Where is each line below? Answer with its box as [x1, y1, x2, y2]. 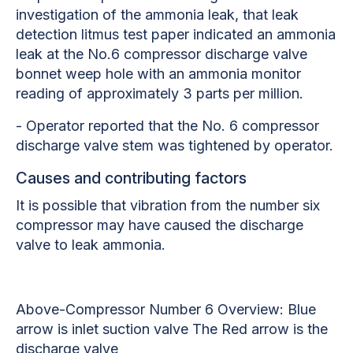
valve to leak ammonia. [16, 236, 165, 253]
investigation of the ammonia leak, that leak [16, 6, 299, 23]
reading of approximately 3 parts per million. [16, 84, 303, 102]
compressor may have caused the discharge [16, 216, 303, 233]
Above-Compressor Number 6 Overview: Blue [16, 300, 316, 318]
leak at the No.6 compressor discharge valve [16, 45, 307, 62]
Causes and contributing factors [16, 168, 247, 188]
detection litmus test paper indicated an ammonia [16, 25, 336, 43]
